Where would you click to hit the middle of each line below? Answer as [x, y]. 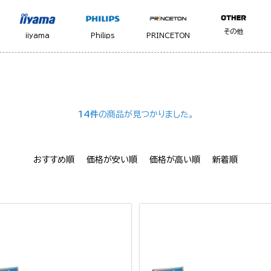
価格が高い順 [175, 160]
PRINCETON [168, 36]
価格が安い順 [112, 160]
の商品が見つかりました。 [146, 115]
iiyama [38, 36]
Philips [103, 36]
